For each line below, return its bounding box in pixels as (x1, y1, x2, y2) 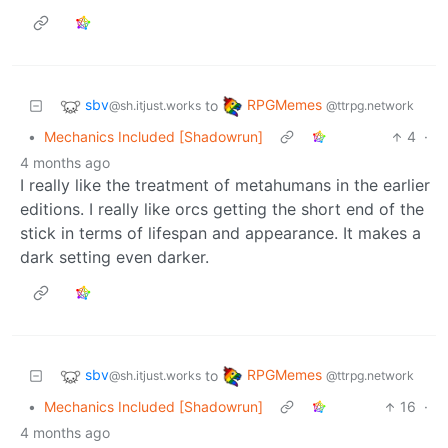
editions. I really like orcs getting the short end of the (20, 199, 424, 220)
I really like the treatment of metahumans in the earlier (20, 175, 430, 196)
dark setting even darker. (20, 247, 209, 268)
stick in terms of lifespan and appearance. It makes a (20, 223, 421, 244)
